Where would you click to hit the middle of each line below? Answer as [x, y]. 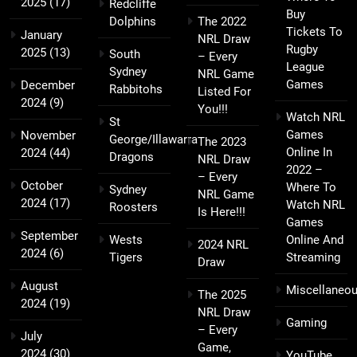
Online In [309, 153]
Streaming [313, 258]
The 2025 [222, 295]
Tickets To [314, 32]
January [41, 35]
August [39, 286]
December [48, 86]
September [49, 236]
